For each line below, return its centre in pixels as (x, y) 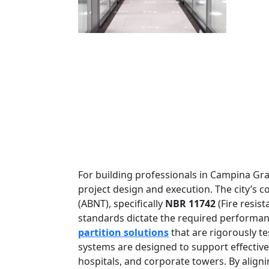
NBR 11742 (190, 204)
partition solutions (123, 233)
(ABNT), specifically (122, 204)
